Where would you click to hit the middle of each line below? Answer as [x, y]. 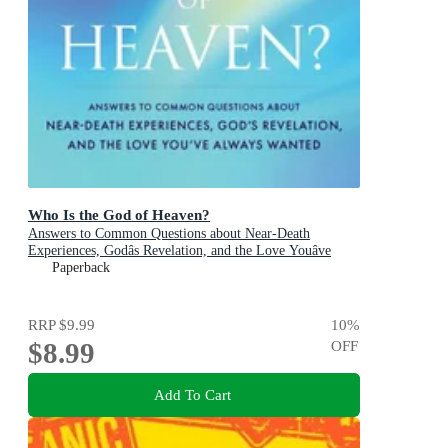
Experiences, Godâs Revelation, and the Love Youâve [179, 250]
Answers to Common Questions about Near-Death [169, 233]
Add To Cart [192, 395]
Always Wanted [72, 267]
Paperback [81, 267]
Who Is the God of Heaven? [119, 214]
